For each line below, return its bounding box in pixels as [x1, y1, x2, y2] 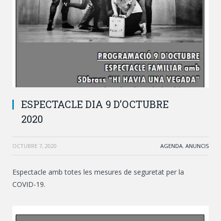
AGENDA [160, 142, 183, 150]
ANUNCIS [185, 142, 209, 150]
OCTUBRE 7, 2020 [12, 142, 57, 150]
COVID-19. [12, 180, 45, 189]
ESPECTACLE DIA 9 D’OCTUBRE [21, 98, 169, 111]
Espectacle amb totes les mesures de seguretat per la [12, 167, 184, 177]
